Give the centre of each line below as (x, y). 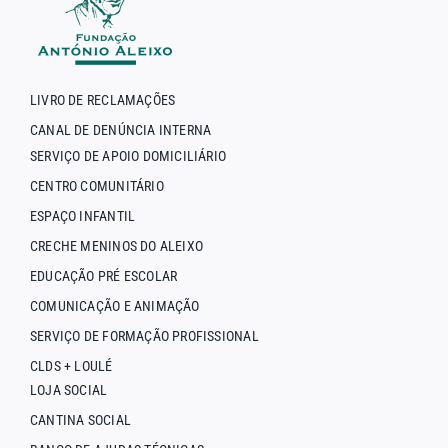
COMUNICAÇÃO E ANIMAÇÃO (115, 305)
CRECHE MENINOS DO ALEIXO (117, 245)
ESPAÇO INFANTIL (83, 215)
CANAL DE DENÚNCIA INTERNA (121, 129)
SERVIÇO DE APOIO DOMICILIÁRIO (128, 155)
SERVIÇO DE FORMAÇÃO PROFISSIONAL (144, 335)
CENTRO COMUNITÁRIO (97, 185)
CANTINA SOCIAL (80, 419)
